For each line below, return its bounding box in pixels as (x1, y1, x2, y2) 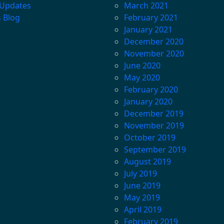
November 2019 (124, 120, 184, 131)
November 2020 (124, 48, 184, 59)
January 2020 (124, 96, 172, 107)
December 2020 (124, 36, 183, 47)
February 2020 (124, 84, 178, 95)
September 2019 (124, 144, 186, 155)
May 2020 (124, 72, 160, 83)
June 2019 (124, 180, 160, 191)
